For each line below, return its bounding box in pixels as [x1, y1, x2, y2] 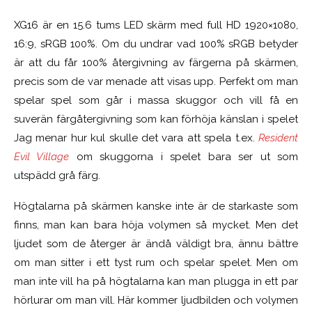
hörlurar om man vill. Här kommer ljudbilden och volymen [14, 293, 298, 306]
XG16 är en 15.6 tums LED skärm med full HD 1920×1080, [14, 18, 298, 31]
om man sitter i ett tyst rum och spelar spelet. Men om [14, 256, 298, 269]
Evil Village [14, 150, 70, 163]
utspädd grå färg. [14, 169, 100, 182]
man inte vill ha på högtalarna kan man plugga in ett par [14, 274, 298, 288]
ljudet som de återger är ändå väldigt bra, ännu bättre [14, 237, 298, 250]
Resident [258, 131, 298, 144]
